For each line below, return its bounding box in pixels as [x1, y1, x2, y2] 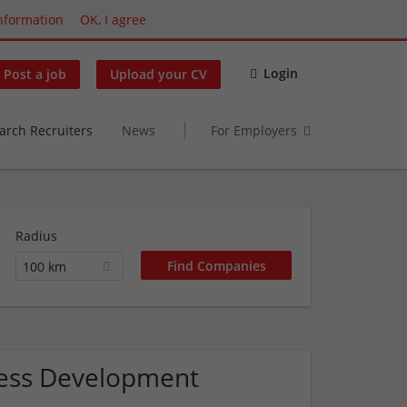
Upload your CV [110, 65, 207, 84]
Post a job [4, 65, 66, 84]
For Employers [211, 121, 297, 139]
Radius [15, 227, 57, 244]
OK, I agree [80, 10, 146, 28]
